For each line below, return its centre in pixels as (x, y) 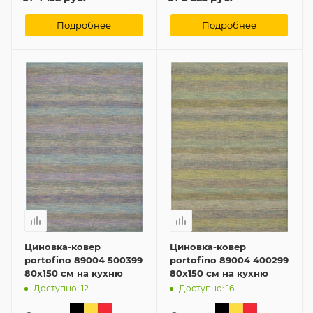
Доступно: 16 (206, 289)
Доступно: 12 (61, 289)
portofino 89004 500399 (83, 260)
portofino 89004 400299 (229, 260)
